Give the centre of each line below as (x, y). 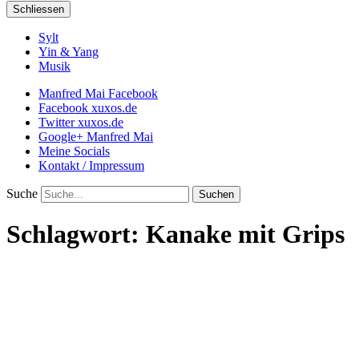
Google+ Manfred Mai (96, 137)
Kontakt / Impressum (91, 165)
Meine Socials (74, 151)
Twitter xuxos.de (81, 122)
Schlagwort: (76, 234)
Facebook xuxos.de (88, 108)
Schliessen (38, 9)
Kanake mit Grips (245, 234)
